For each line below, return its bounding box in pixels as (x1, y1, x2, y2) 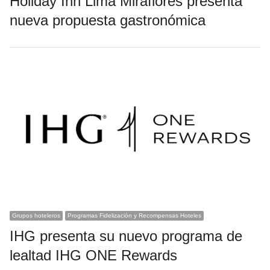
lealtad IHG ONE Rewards (9, 247, 177, 264)
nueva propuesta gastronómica (9, 12, 206, 29)
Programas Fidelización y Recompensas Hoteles (67, 212, 201, 219)
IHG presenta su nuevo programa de (9, 228, 242, 245)
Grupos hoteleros (11, 212, 60, 219)
